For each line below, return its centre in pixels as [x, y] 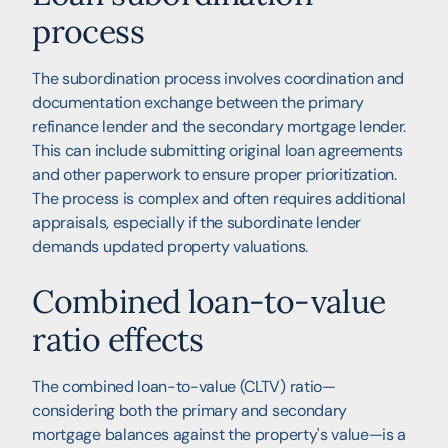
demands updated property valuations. [170, 246]
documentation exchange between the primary [198, 102]
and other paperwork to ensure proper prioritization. [214, 174]
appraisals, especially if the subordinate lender [197, 222]
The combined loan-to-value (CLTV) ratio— [184, 386]
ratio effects [118, 339]
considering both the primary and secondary [189, 410]
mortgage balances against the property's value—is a [219, 434]
